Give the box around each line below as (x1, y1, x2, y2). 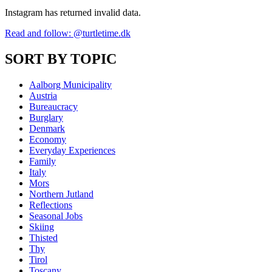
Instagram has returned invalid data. (5, 7, 141, 18)
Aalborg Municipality (29, 79, 112, 90)
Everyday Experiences (29, 144, 115, 155)
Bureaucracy (29, 101, 78, 112)
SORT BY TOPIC (5, 50, 117, 67)
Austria (29, 90, 57, 101)
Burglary (29, 112, 63, 123)
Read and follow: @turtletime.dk (5, 28, 131, 38)
